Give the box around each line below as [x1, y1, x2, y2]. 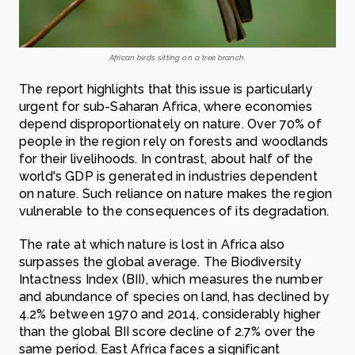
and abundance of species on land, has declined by [19, 289, 329, 304]
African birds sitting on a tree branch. [109, 53, 246, 62]
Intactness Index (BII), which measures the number [19, 272, 323, 287]
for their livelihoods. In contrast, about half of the [19, 151, 314, 166]
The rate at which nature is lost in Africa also [19, 237, 285, 252]
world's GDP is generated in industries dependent [19, 169, 318, 184]
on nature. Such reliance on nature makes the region [19, 186, 333, 201]
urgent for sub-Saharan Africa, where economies [19, 99, 313, 114]
